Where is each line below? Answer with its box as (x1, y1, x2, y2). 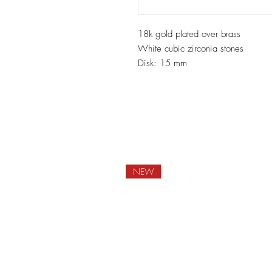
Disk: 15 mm (138, 57, 187, 70)
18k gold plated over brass (138, 28, 240, 41)
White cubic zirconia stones (138, 42, 243, 55)
